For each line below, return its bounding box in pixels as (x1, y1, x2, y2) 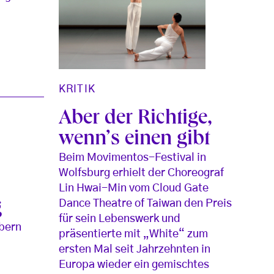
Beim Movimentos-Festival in (59, 152, 207, 164)
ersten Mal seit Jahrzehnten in (59, 244, 211, 256)
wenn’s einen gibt (59, 130, 210, 151)
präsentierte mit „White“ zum (59, 229, 209, 240)
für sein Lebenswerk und (59, 213, 181, 225)
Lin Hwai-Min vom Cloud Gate (59, 183, 209, 194)
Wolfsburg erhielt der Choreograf (59, 168, 224, 179)
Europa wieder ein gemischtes (59, 259, 210, 271)
